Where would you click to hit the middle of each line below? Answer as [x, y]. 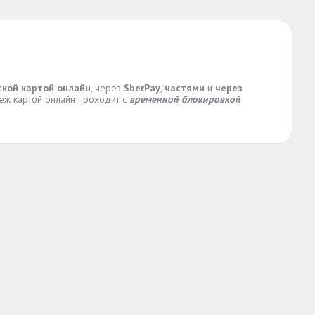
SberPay [142, 88]
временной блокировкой [185, 99]
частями [185, 88]
